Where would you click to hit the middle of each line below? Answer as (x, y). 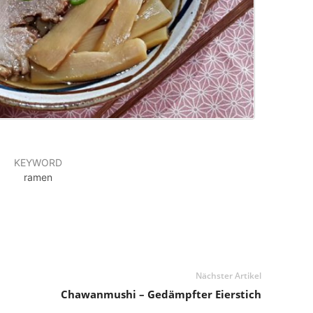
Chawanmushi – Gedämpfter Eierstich (161, 294)
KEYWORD (38, 163)
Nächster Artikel (228, 276)
